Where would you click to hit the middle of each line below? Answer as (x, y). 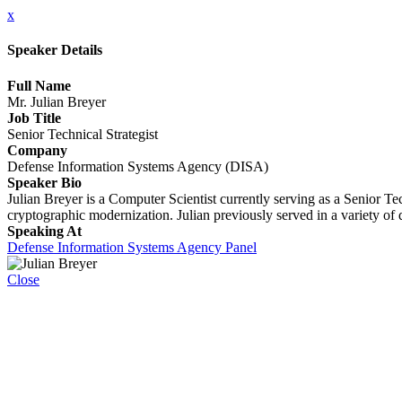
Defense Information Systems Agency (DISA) (138, 166)
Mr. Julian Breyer (57, 101)
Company (37, 150)
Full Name (39, 85)
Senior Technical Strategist (83, 134)
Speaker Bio (44, 182)
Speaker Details (55, 50)
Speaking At (44, 231)
